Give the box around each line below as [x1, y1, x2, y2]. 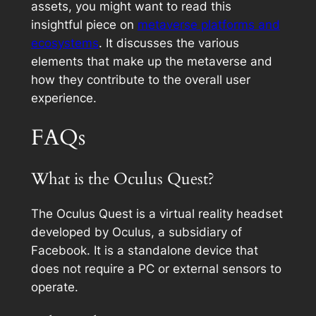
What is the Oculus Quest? [30, 168, 214, 190]
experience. [30, 90, 97, 105]
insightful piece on [30, 17, 138, 32]
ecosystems [30, 35, 99, 50]
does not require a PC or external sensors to [30, 262, 281, 276]
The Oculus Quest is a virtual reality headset [30, 207, 283, 221]
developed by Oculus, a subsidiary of [30, 225, 242, 240]
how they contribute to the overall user [30, 72, 250, 87]
